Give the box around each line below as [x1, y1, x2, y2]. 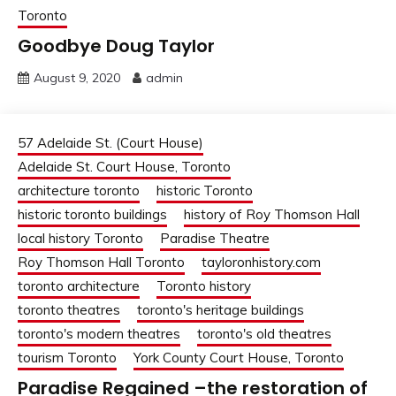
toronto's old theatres [197, 325, 331, 343]
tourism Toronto [18, 349, 117, 367]
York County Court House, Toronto [133, 349, 344, 367]
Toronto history [156, 278, 251, 295]
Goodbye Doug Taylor [18, 34, 215, 59]
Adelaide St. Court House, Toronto [18, 158, 231, 176]
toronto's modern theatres [18, 325, 180, 343]
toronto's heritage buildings [137, 301, 304, 319]
